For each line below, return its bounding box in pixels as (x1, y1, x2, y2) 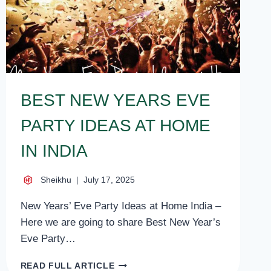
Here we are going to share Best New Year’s (20, 216, 221, 228)
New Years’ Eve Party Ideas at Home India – (20, 200, 221, 212)
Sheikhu (40, 175, 71, 184)
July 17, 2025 (83, 175, 135, 184)
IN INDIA (20, 142, 88, 161)
